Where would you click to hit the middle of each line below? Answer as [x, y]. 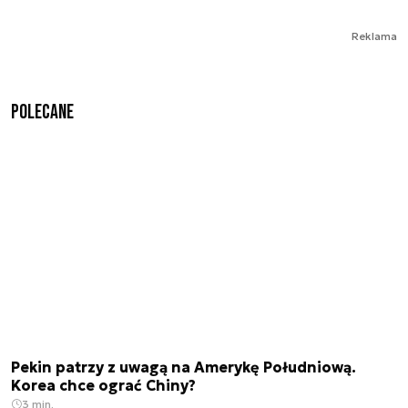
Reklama [374, 36]
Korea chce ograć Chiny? [103, 386]
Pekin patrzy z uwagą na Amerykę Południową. [184, 367]
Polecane [42, 112]
